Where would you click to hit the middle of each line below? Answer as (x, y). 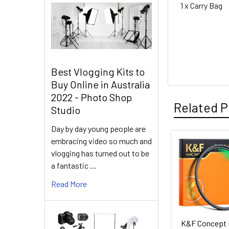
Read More (69, 184)
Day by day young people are (98, 129)
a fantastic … (74, 166)
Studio (66, 110)
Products (194, 171)
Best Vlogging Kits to (98, 72)
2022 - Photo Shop (91, 97)
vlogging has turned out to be (100, 153)
